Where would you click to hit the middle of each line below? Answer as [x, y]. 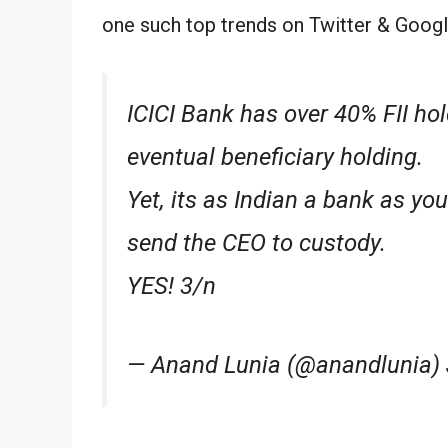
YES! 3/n [171, 285]
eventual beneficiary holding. [275, 156]
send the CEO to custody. [256, 242]
